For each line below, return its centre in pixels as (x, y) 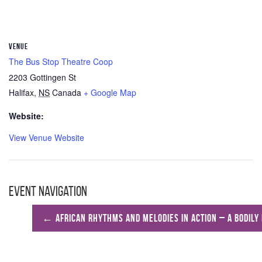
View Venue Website (46, 138)
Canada (67, 93)
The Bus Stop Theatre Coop (61, 62)
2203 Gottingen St (42, 77)
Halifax (21, 93)
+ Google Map (110, 93)
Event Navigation (48, 192)
